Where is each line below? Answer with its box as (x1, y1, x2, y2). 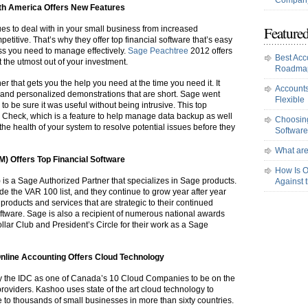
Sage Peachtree (128, 46, 188, 56)
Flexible (275, 95, 305, 104)
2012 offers (188, 46, 232, 56)
